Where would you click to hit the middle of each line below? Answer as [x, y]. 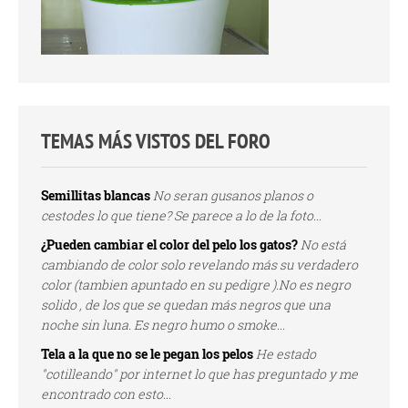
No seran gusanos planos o [233, 195]
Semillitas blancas [96, 195]
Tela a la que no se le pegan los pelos [147, 353]
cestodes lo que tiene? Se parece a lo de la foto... [181, 215]
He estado [286, 353]
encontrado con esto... [106, 393]
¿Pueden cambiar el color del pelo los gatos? [169, 244]
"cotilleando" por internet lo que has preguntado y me [199, 373]
